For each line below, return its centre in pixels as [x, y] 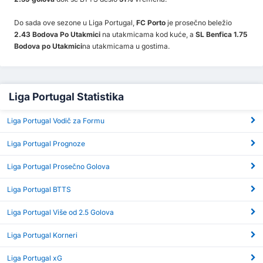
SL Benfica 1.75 [221, 34]
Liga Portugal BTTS [39, 189]
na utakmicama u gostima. [126, 46]
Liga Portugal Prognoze [46, 143]
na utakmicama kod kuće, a [148, 34]
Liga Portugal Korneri [42, 235]
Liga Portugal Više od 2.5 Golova [60, 212]
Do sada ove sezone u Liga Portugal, [75, 22]
